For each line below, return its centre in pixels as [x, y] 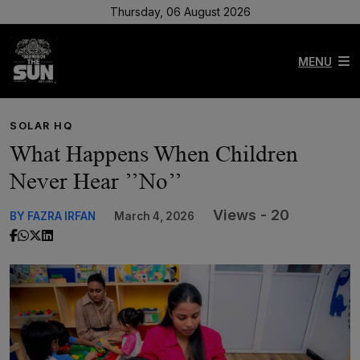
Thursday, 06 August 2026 [180, 12]
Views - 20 [251, 215]
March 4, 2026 [154, 216]
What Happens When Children [154, 153]
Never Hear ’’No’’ [96, 181]
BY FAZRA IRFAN [53, 216]
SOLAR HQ [41, 126]
